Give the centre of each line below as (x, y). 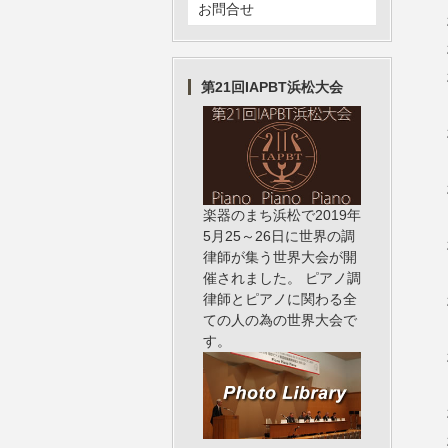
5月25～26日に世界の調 (279, 236)
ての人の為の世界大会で (280, 320)
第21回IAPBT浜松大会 (279, 87)
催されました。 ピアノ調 (282, 278)
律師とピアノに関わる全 (280, 299)
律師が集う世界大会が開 (280, 257)
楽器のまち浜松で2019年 (282, 215)
